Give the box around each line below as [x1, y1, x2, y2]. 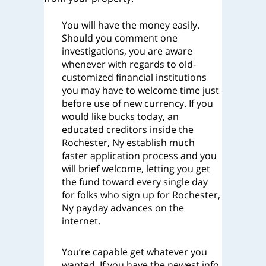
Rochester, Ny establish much [62, 136, 195, 149]
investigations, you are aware [62, 45, 192, 58]
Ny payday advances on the [62, 201, 184, 214]
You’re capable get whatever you [62, 245, 207, 258]
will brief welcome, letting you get [62, 162, 210, 175]
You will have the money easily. [62, 18, 199, 31]
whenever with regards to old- [62, 58, 196, 71]
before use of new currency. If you [62, 97, 213, 110]
